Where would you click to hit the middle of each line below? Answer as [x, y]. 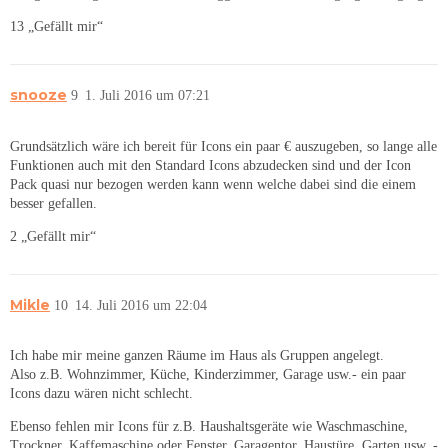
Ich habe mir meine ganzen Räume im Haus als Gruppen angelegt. [197, 356]
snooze [38, 95]
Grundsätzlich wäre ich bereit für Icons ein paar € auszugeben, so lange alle [223, 146]
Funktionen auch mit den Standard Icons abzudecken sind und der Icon [210, 165]
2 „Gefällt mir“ [53, 236]
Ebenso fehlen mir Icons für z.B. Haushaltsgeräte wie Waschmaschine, [209, 427]
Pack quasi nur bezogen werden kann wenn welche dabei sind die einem [213, 184]
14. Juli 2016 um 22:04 [141, 305]
